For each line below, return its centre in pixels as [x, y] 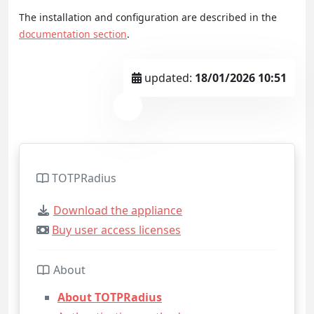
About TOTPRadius [110, 297]
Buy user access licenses [116, 230]
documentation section [73, 34]
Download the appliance [118, 210]
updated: [168, 77]
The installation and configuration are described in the [148, 17]
